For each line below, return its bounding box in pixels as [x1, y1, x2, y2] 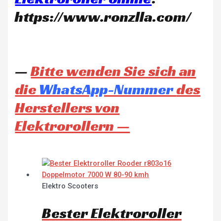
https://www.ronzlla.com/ [15, 7, 192, 26]
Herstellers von [15, 98, 120, 117]
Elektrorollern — [15, 116, 130, 135]
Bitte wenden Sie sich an [31, 61, 196, 80]
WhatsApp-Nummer [39, 79, 177, 99]
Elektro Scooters [42, 182, 99, 191]
